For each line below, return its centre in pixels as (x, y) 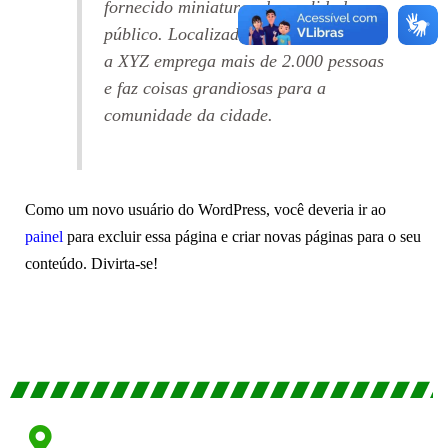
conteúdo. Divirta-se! (91, 264)
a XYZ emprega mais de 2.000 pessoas (243, 60)
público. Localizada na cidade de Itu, (239, 33)
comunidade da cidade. (188, 114)
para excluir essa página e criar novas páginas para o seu (241, 237)
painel (43, 237)
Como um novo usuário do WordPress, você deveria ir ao (205, 210)
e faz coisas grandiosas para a (214, 87)
